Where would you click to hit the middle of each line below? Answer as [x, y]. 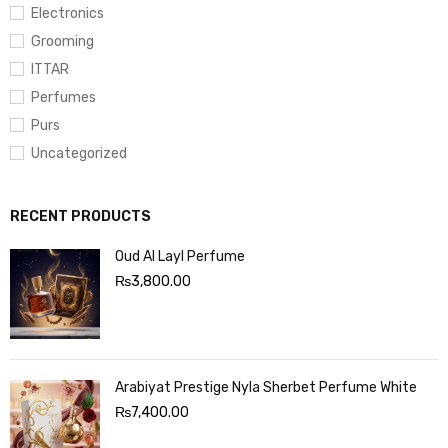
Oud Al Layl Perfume [180, 256]
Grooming [62, 41]
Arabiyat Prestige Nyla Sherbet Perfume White [266, 387]
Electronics [67, 13]
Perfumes [63, 97]
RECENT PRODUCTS [80, 216]
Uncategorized [79, 153]
